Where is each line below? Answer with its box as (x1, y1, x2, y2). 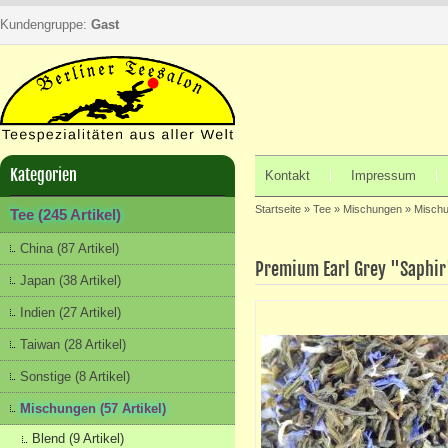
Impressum (351, 168, 416, 183)
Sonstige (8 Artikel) (20, 369, 130, 384)
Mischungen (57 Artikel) (20, 401, 166, 416)
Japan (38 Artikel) (20, 273, 121, 288)
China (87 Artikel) (20, 241, 119, 256)
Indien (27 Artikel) (20, 305, 121, 320)
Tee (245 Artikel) (10, 206, 121, 223)
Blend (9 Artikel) (32, 431, 124, 446)
